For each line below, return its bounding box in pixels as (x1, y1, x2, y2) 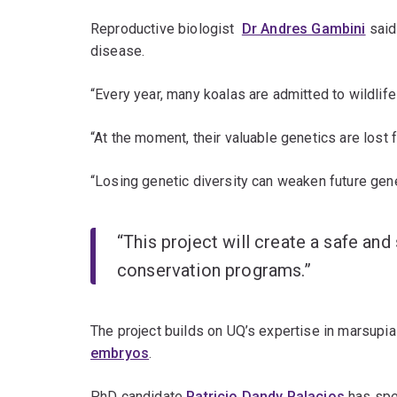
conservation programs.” (117, 260, 311, 282)
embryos (90, 345, 150, 362)
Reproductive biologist (90, 20, 242, 38)
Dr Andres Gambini (241, 20, 366, 38)
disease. (90, 43, 152, 60)
